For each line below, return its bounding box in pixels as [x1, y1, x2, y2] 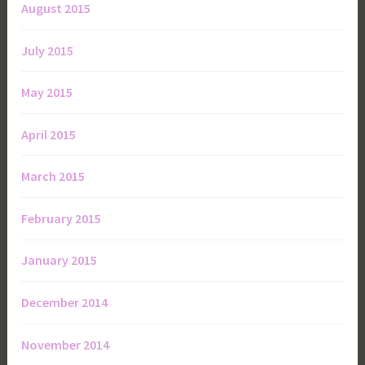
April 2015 [21, 125, 77, 143]
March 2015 [21, 168, 86, 185]
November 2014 [21, 336, 110, 353]
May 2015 [21, 84, 73, 101]
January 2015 [21, 252, 98, 269]
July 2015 [21, 42, 74, 59]
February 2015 [21, 209, 102, 226]
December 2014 [21, 294, 108, 311]
